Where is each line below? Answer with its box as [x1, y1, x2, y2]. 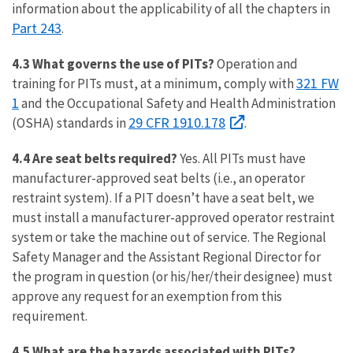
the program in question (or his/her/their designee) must [12, 268, 333, 285]
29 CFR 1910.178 [128, 113, 225, 132]
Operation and [214, 55, 298, 72]
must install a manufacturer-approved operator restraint [12, 209, 335, 226]
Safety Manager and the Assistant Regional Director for [12, 248, 321, 266]
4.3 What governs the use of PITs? [12, 55, 214, 72]
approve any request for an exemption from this [12, 288, 282, 305]
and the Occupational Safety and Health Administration [19, 95, 336, 112]
